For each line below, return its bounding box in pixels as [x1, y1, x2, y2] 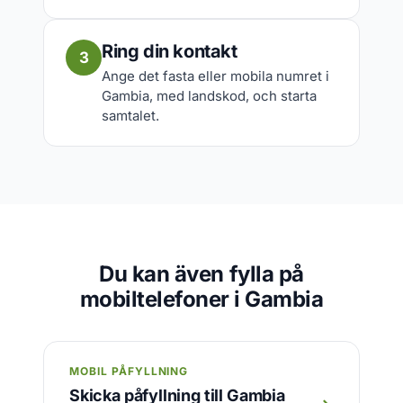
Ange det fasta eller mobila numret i [102, 67, 329, 85]
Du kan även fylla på [99, 261, 304, 287]
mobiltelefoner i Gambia [79, 286, 324, 312]
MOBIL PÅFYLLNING [69, 364, 189, 378]
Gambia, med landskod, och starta [102, 87, 317, 104]
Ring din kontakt [102, 40, 237, 62]
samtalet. [102, 107, 159, 124]
